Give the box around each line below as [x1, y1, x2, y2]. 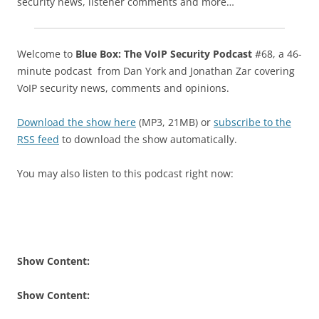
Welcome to [17, 47, 75, 61]
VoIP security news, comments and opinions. [17, 81, 238, 95]
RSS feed [17, 132, 59, 146]
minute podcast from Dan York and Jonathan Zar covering [17, 64, 295, 78]
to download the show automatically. [59, 132, 240, 146]
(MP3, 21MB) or [136, 115, 214, 129]
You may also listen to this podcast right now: [17, 167, 234, 180]
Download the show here [17, 115, 136, 129]
